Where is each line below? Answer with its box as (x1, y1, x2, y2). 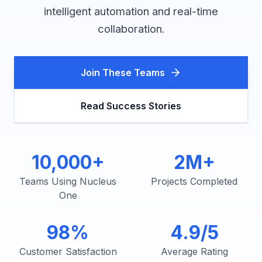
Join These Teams (81, 67, 165, 78)
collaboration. (97, 22, 165, 35)
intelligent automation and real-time (44, 5, 218, 18)
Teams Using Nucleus (19, 175, 116, 187)
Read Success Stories (81, 100, 181, 112)
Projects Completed (151, 175, 237, 187)
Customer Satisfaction (19, 246, 117, 257)
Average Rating (160, 246, 228, 257)
